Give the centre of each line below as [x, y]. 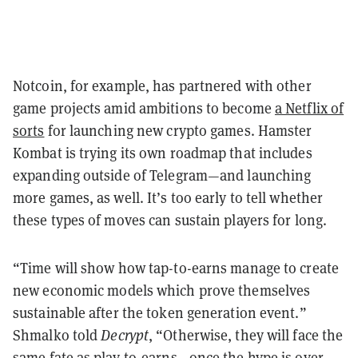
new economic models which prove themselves [162, 290]
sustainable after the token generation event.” [160, 312]
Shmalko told [57, 335]
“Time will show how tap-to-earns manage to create [176, 268]
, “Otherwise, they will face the [246, 335]
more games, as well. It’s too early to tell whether [168, 197]
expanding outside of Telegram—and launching [162, 175]
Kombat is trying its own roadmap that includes [163, 153]
